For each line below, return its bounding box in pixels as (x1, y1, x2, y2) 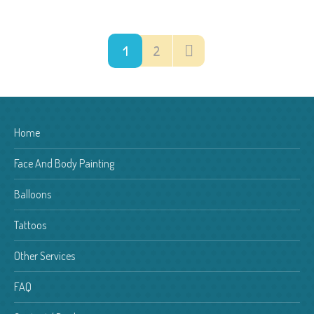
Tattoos (14, 217, 47, 232)
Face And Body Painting (14, 156, 115, 170)
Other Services (14, 248, 76, 263)
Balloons (14, 186, 52, 201)
